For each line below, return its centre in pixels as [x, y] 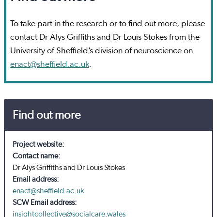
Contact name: [37, 156]
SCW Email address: [45, 203]
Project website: [39, 145]
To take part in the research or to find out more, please [108, 24]
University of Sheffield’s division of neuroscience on [101, 51]
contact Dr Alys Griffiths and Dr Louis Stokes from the [105, 38]
